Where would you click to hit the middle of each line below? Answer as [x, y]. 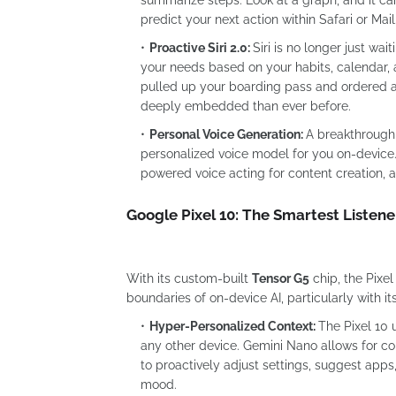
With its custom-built [189, 278]
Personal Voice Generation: [226, 134]
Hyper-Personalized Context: [232, 326]
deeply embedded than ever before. [246, 106]
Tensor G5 [281, 278]
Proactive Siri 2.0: [200, 47]
